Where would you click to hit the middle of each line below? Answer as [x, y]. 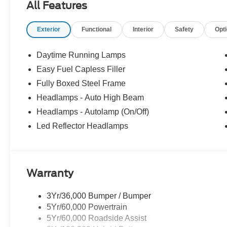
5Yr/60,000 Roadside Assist [97, 218]
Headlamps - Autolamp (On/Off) [93, 112]
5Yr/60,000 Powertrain [87, 207]
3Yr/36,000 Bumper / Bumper [99, 196]
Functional [97, 30]
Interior [143, 30]
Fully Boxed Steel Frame [81, 84]
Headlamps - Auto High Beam [90, 98]
